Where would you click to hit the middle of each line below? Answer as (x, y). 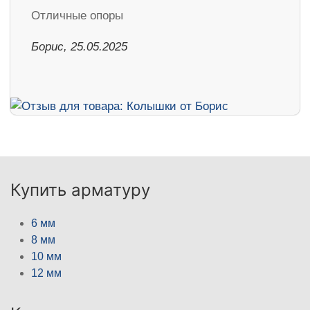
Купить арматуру (80, 190)
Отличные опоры (77, 16)
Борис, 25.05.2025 (79, 47)
